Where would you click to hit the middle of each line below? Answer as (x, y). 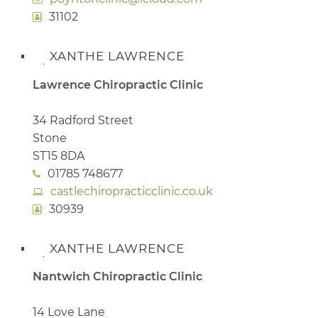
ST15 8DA (59, 155)
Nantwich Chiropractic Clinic (117, 277)
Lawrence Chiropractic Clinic (118, 84)
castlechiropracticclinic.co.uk (132, 191)
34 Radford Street (83, 120)
